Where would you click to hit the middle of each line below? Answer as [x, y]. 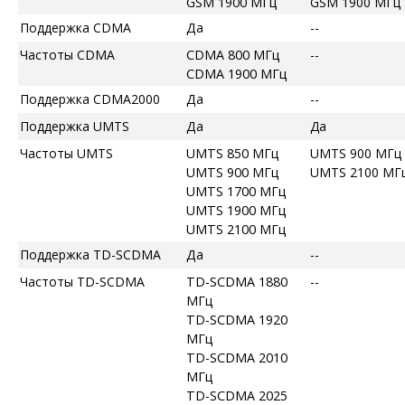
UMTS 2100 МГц [236, 229]
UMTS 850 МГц [233, 153]
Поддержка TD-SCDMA [90, 254]
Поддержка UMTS [75, 126]
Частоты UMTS [66, 153]
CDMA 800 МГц [233, 54]
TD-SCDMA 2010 [237, 357]
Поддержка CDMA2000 [90, 99]
